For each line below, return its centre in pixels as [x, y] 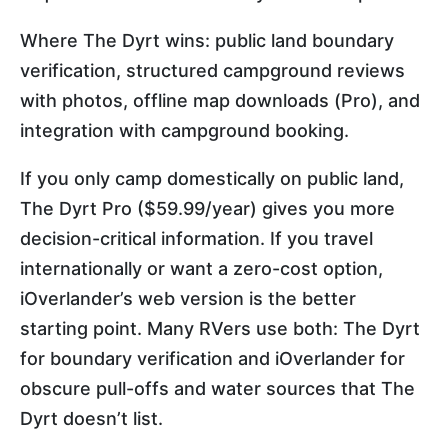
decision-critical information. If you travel [196, 238]
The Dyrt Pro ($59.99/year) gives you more [207, 208]
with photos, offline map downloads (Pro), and [220, 100]
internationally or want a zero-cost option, [201, 268]
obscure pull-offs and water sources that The [217, 388]
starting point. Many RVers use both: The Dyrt [220, 328]
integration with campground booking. [184, 130]
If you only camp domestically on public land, [212, 178]
